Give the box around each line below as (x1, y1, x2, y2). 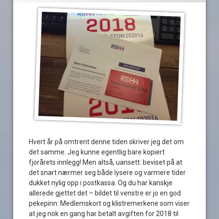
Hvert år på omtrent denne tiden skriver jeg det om (29, 137, 184, 146)
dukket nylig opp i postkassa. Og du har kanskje (29, 178, 173, 187)
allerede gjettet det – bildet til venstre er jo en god (29, 189, 181, 197)
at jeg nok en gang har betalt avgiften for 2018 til (29, 209, 179, 218)
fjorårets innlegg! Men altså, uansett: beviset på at (29, 158, 183, 166)
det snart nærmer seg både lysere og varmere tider (29, 168, 186, 176)
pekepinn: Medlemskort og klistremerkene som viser (29, 199, 190, 207)
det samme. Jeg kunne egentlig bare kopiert (29, 148, 165, 156)
